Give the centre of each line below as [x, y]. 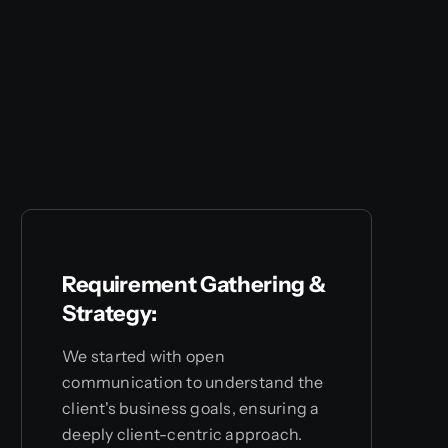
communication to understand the [193, 381]
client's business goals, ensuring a [191, 407]
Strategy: [110, 313]
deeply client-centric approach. [182, 433]
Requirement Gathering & [194, 284]
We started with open [143, 355]
